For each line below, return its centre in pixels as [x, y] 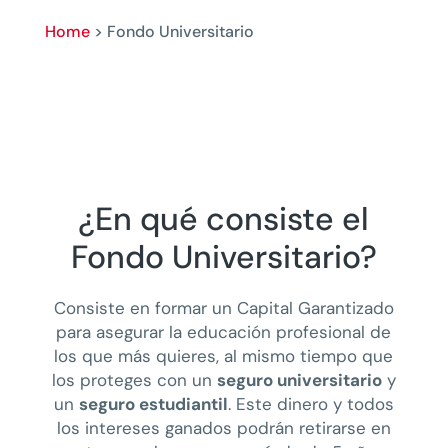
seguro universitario [299, 380]
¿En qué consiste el [224, 219]
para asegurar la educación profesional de [224, 332]
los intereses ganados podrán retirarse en [223, 428]
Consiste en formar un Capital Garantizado [223, 308]
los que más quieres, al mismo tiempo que [224, 356]
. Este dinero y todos [310, 404]
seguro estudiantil [153, 404]
